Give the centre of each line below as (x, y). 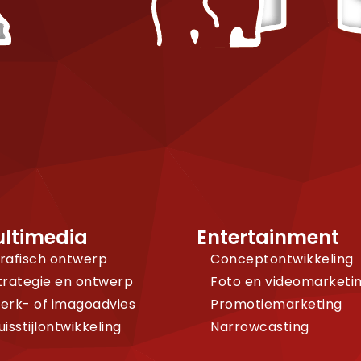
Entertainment (268, 237)
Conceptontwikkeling (282, 259)
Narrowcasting (260, 327)
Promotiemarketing (276, 304)
